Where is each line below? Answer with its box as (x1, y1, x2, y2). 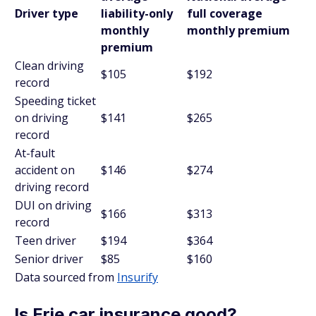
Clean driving (15, 58, 84, 73)
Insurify (117, 269, 158, 285)
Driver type (15, 6, 78, 21)
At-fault (15, 145, 55, 161)
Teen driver (15, 233, 76, 248)
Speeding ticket (15, 93, 96, 109)
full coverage (187, 6, 262, 21)
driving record (15, 179, 89, 195)
